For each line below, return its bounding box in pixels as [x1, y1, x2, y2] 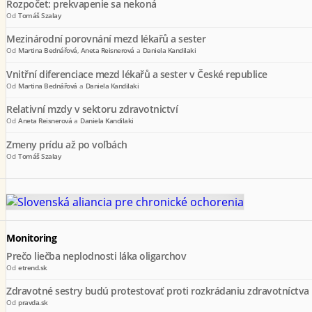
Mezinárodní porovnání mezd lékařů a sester [6, 32, 205, 46]
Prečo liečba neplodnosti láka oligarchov [6, 249, 186, 263]
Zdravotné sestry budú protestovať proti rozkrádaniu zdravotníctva [6, 284, 309, 298]
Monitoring [6, 231, 56, 245]
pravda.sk [18, 297, 48, 308]
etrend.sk [18, 262, 47, 272]
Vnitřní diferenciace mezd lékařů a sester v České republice [6, 67, 267, 81]
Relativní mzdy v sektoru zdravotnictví [6, 102, 178, 116]
